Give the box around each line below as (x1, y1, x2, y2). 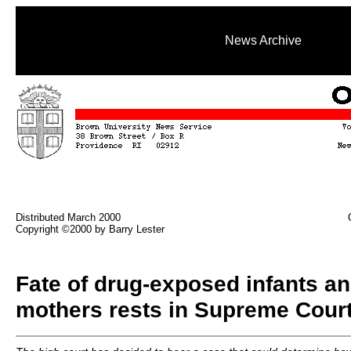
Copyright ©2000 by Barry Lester (16, 223, 165, 235)
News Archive (225, 34, 302, 47)
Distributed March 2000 (16, 212, 121, 223)
